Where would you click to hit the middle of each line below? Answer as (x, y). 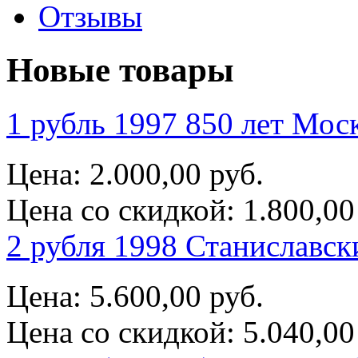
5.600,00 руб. (177, 296)
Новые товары (120, 70)
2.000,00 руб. (177, 173)
